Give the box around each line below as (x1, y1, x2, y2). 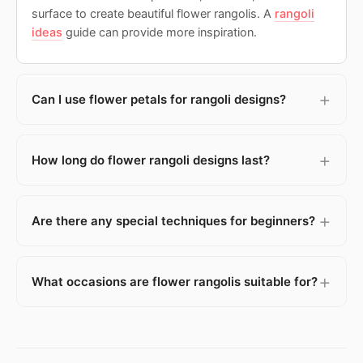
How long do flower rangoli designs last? (32, 152, 270, 168)
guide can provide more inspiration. (62, 24, 257, 40)
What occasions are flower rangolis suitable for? (32, 273, 318, 289)
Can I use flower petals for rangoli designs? (32, 91, 286, 107)
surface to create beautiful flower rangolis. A (32, 6, 275, 21)
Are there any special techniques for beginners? (32, 212, 315, 228)
